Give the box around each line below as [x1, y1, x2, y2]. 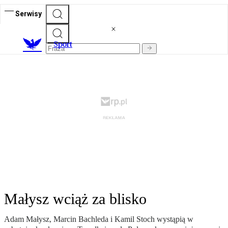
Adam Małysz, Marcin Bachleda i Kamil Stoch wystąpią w [4, 215, 193, 224]
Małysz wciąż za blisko [4, 190, 147, 208]
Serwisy [15, 9, 42, 18]
